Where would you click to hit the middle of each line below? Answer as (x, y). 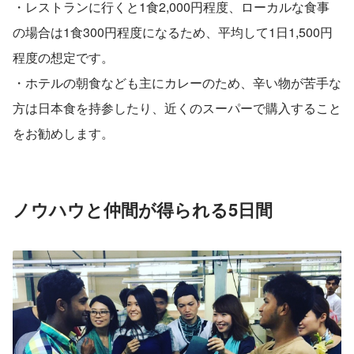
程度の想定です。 (63, 57)
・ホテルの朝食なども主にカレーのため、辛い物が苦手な (177, 82)
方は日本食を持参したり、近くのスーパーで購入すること (177, 107)
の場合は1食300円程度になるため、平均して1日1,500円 (173, 32)
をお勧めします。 (63, 133)
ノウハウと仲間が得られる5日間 (143, 209)
